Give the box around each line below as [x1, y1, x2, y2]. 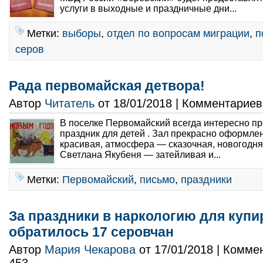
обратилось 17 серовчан [9, 224, 174, 240]
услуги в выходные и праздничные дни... [60, 4, 239, 14]
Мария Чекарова [45, 243, 136, 256]
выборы [62, 27, 101, 39]
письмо [140, 173, 175, 186]
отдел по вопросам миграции [107, 27, 249, 39]
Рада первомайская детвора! [9, 78, 205, 93]
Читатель [45, 97, 95, 110]
